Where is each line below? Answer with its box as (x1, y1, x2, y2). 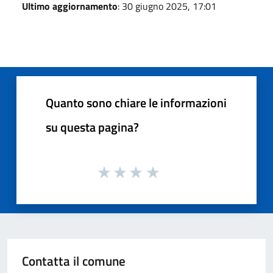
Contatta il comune (22, 251, 126, 271)
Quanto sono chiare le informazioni (46, 93, 227, 112)
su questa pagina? (46, 117, 139, 136)
